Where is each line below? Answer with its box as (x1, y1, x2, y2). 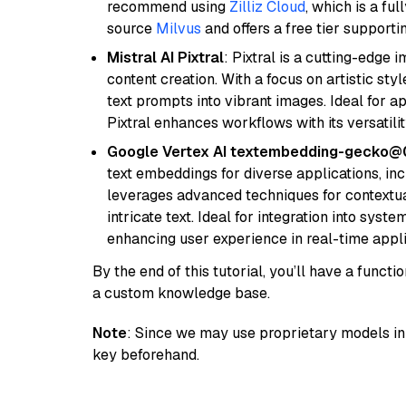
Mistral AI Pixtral (107, 48, 224, 67)
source (107, 19, 156, 38)
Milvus (156, 19, 201, 38)
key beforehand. (92, 345, 199, 364)
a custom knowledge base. (92, 284, 270, 303)
